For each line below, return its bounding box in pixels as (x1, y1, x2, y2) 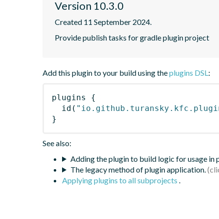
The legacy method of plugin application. (70, 164, 206, 174)
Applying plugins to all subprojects (62, 175, 179, 185)
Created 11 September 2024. (55, 17, 152, 26)
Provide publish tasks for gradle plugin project (55, 32, 209, 42)
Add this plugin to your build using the (43, 67, 169, 77)
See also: (43, 138, 71, 148)
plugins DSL (169, 67, 208, 77)
